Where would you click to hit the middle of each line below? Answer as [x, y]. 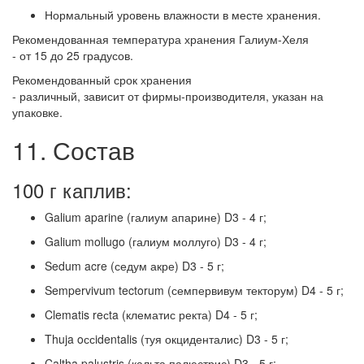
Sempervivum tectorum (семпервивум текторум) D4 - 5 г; [194, 290]
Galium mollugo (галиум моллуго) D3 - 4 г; [156, 242]
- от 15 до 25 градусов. [73, 56]
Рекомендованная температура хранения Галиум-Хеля [160, 39]
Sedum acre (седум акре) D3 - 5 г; [134, 266]
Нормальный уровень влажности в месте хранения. [183, 15]
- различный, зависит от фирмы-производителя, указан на [168, 96]
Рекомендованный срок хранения [102, 80]
